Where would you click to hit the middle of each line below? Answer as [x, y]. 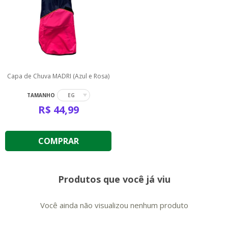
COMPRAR [58, 141]
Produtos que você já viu [114, 179]
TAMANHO [41, 95]
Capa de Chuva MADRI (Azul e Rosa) [58, 76]
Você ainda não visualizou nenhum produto [114, 205]
